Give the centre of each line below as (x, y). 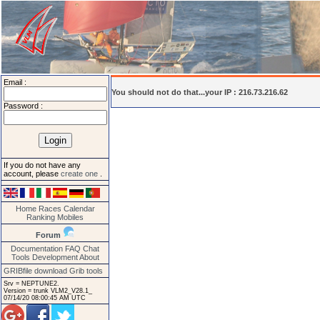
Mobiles (70, 217)
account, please (32, 174)
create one (80, 174)
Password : (23, 106)
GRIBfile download (35, 270)
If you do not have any (42, 165)
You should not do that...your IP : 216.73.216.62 (200, 92)
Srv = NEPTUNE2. (31, 283)
